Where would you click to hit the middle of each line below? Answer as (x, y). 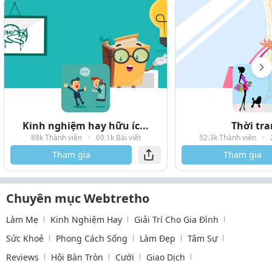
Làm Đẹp (158, 238)
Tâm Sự (202, 238)
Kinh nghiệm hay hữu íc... (86, 125)
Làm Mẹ (22, 219)
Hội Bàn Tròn (77, 257)
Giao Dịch (166, 257)
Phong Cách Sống (92, 238)
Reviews (22, 257)
